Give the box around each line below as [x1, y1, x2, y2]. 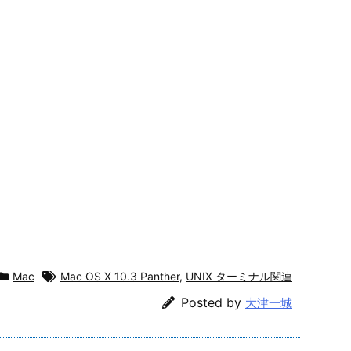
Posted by [181, 294, 245, 310]
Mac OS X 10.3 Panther [60, 269, 179, 283]
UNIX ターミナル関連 [186, 269, 292, 283]
